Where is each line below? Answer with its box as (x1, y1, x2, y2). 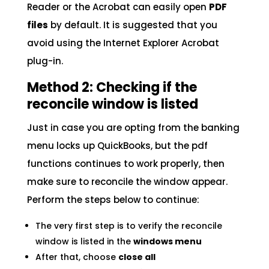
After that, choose (35, 251, 118, 264)
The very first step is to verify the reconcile (35, 220, 222, 232)
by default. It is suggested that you (47, 19, 217, 32)
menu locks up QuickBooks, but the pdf (26, 139, 208, 153)
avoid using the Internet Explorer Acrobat (26, 37, 219, 50)
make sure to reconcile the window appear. (26, 175, 228, 189)
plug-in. (26, 55, 63, 68)
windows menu (133, 235, 202, 248)
